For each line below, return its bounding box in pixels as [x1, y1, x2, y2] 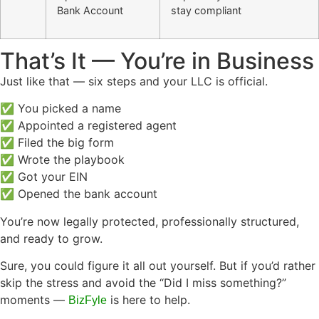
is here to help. [107, 293, 190, 308]
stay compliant [171, 4, 241, 16]
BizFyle [68, 294, 107, 307]
